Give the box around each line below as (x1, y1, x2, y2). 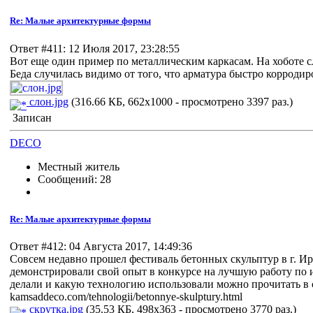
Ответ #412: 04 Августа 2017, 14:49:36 (10, 240, 192, 252)
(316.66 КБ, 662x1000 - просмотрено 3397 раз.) (68, 95, 293, 108)
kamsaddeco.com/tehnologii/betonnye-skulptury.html (10, 290, 242, 303)
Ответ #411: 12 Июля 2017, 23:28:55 (10, 42, 180, 54)
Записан (10, 111, 52, 124)
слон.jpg (27, 95, 68, 108)
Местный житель (38, 160, 119, 173)
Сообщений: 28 (38, 173, 111, 185)
